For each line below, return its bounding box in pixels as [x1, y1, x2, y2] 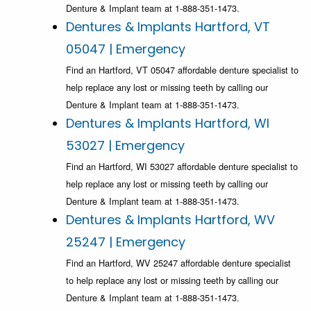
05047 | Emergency [66, 40, 185, 58]
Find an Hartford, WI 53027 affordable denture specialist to [66, 160, 298, 174]
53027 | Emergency [66, 137, 185, 155]
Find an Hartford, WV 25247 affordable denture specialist [66, 256, 291, 270]
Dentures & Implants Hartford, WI [66, 115, 269, 133]
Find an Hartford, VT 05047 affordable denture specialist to [66, 63, 299, 77]
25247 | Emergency [66, 233, 185, 251]
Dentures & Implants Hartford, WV [66, 211, 275, 229]
